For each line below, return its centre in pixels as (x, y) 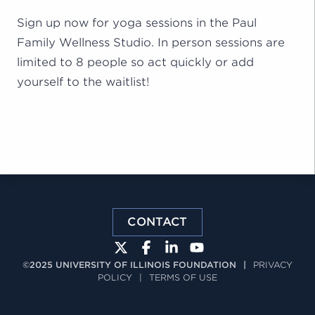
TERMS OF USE (183, 277)
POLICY (115, 277)
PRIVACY (273, 264)
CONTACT (157, 221)
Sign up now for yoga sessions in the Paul (137, 22)
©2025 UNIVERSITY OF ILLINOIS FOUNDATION (129, 264)
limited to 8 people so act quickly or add (135, 62)
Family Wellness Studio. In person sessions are (151, 42)
